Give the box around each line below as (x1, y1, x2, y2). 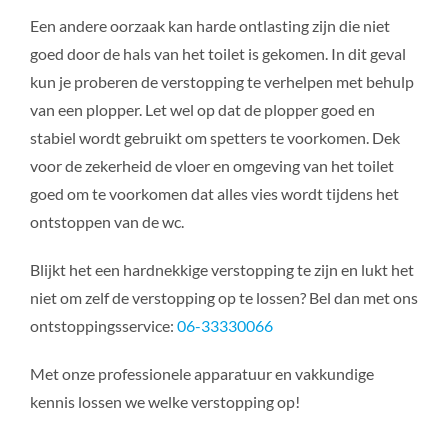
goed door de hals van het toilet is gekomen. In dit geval (29, 44, 406, 64)
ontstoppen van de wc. (29, 212, 184, 232)
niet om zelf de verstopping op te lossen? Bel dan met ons (29, 288, 418, 308)
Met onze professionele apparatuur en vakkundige (29, 364, 374, 384)
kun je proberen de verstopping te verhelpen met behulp (29, 72, 414, 92)
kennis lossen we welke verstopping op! (29, 392, 300, 412)
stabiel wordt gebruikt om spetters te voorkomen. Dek (29, 128, 400, 148)
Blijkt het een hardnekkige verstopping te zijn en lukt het (29, 260, 414, 280)
